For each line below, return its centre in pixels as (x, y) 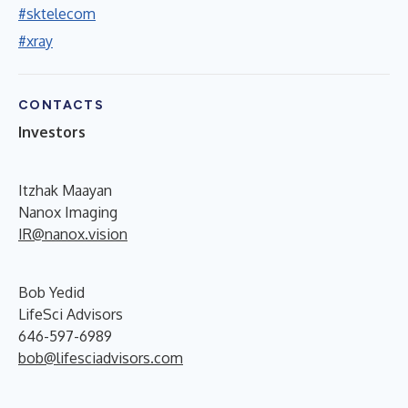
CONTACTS (61, 105)
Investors (52, 132)
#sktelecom (57, 13)
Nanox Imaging (68, 212)
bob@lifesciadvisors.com (101, 357)
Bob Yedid (51, 292)
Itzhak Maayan (65, 190)
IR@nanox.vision (73, 234)
